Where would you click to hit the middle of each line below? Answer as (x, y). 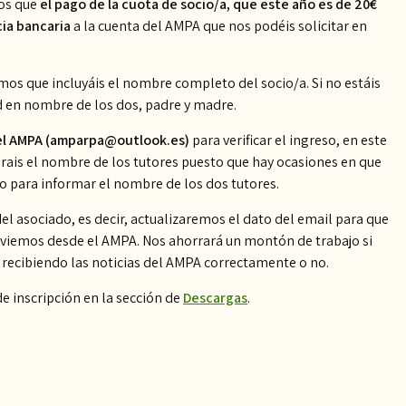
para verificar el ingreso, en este (288, 140)
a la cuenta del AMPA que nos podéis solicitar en (219, 26)
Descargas (215, 298)
